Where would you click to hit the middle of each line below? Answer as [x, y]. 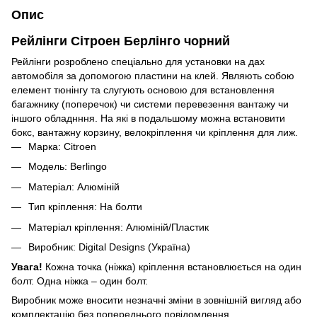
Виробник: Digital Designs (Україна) [109, 247]
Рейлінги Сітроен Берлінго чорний [121, 41]
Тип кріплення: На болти [85, 207]
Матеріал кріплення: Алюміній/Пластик [119, 227]
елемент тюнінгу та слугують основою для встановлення [143, 90]
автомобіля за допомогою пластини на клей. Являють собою [153, 75]
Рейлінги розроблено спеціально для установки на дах [138, 61]
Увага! [28, 267]
